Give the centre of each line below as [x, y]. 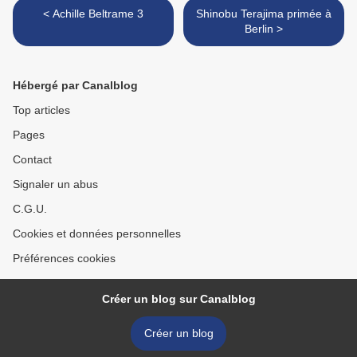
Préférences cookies [64, 259]
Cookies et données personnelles [97, 234]
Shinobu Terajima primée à [264, 14]
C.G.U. [30, 209]
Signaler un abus [55, 184]
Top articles [41, 110]
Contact [32, 160]
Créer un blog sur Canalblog [178, 299]
